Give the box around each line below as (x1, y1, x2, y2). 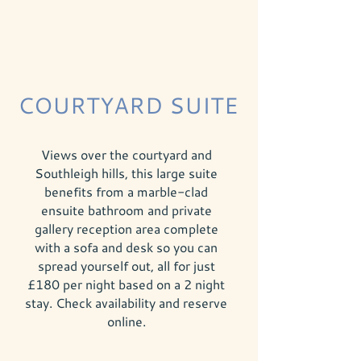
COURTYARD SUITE (18, 90, 239, 120)
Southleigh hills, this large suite (35, 164, 218, 181)
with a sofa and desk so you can (35, 239, 218, 255)
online (106, 313, 143, 330)
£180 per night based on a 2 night (27, 276, 225, 293)
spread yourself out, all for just (37, 257, 215, 274)
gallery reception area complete (34, 220, 218, 237)
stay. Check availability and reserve (25, 294, 227, 311)
